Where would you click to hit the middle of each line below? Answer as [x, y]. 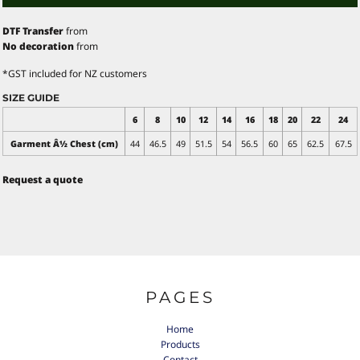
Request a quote [43, 179]
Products [180, 345]
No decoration [38, 46]
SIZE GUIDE [31, 97]
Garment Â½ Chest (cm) [64, 143]
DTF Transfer [33, 31]
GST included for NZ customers [78, 73]
